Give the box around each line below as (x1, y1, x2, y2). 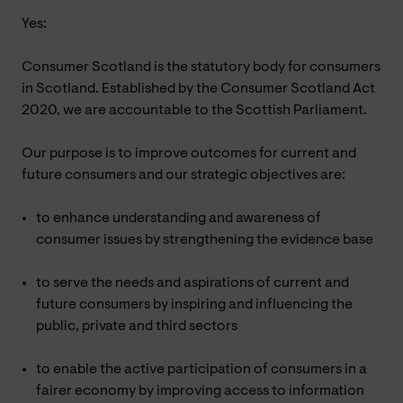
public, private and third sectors (36, 318, 237, 334)
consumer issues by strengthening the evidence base (36, 232, 373, 247)
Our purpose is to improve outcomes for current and (22, 146, 356, 161)
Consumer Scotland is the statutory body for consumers (22, 59, 381, 75)
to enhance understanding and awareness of (36, 210, 321, 226)
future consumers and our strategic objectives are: (22, 167, 345, 183)
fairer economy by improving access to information (36, 383, 364, 399)
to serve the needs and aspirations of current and (36, 275, 349, 291)
